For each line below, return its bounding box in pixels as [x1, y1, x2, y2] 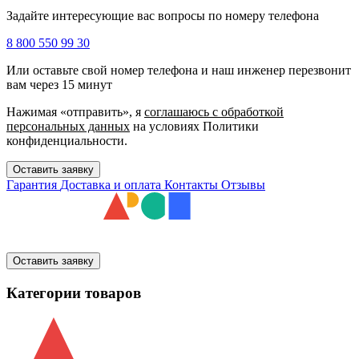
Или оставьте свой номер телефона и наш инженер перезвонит [6, 63, 351, 78]
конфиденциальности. [6, 134, 127, 148]
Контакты [164, 178, 221, 192]
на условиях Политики [130, 119, 259, 134]
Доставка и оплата [60, 178, 164, 192]
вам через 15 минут [6, 78, 112, 92]
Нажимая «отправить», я [6, 105, 144, 119]
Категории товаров [6, 284, 141, 302]
